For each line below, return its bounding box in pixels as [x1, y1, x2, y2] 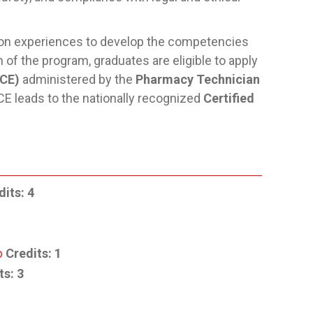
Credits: [6, 246, 52, 261]
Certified [203, 91, 254, 105]
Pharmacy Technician [136, 72, 260, 87]
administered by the [20, 72, 136, 87]
